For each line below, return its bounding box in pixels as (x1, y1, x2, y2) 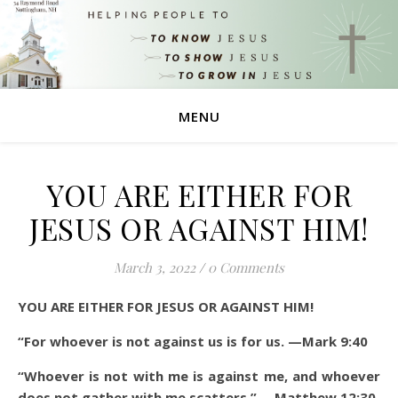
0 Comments (208, 259, 284, 276)
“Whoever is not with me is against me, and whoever (18, 367, 380, 385)
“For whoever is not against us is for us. (18, 332, 284, 350)
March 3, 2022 (114, 259, 195, 276)
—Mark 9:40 (284, 332, 368, 350)
